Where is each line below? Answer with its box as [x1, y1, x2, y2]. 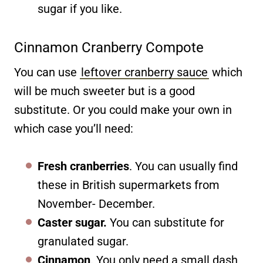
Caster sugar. [38, 215, 107, 230]
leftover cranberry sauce [81, 65, 208, 79]
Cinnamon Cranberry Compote [14, 39, 204, 56]
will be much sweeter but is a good [14, 83, 195, 98]
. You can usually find [129, 159, 238, 173]
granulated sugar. [38, 234, 129, 248]
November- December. [38, 196, 155, 211]
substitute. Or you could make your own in [14, 102, 232, 117]
